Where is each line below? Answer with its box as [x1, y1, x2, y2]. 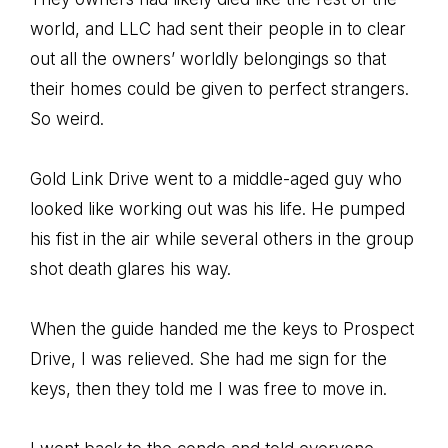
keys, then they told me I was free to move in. [30, 379, 387, 399]
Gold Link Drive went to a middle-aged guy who [30, 169, 402, 189]
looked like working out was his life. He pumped [30, 199, 405, 219]
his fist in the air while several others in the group [30, 229, 414, 249]
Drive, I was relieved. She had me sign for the [30, 349, 387, 369]
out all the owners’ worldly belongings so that [30, 49, 386, 69]
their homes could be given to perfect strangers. [30, 79, 409, 99]
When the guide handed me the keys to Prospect [30, 319, 414, 339]
